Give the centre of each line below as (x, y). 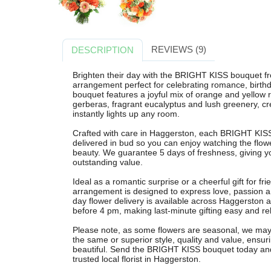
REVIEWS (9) (178, 49)
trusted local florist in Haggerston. (136, 259)
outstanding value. (107, 162)
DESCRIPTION (103, 50)
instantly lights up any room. (126, 113)
